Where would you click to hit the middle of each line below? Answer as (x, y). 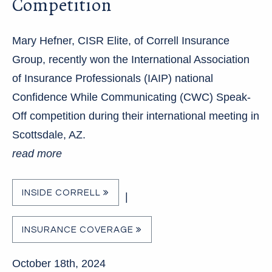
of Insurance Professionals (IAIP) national (113, 78)
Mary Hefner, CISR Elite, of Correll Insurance (121, 40)
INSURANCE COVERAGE (79, 229)
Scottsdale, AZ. (49, 134)
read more (37, 153)
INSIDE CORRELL (63, 192)
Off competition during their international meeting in (136, 116)
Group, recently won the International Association (131, 59)
